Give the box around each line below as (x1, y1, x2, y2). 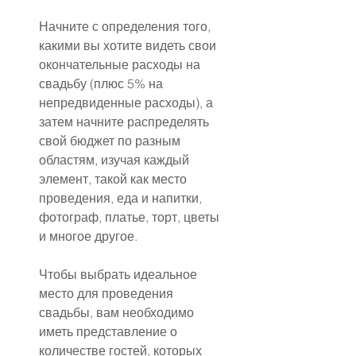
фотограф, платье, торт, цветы (39, 209, 222, 226)
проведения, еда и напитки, (39, 190, 205, 207)
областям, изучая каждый (39, 152, 192, 168)
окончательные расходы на (39, 56, 203, 73)
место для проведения (39, 285, 176, 302)
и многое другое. (39, 228, 137, 245)
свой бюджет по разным (39, 133, 184, 149)
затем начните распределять (39, 114, 212, 130)
